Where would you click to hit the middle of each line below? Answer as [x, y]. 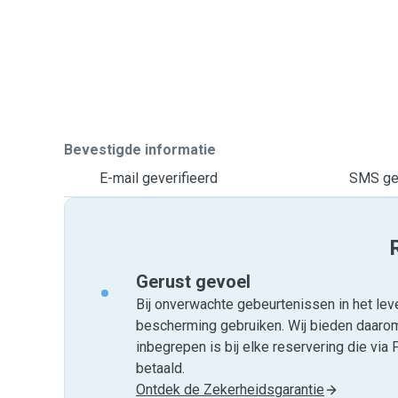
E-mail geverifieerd [159, 178]
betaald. [160, 368]
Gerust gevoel [193, 282]
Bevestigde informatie [140, 150]
